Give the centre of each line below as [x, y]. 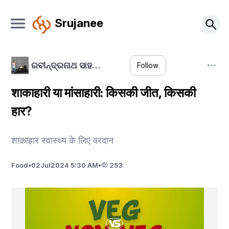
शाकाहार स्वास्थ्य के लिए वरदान [64, 140]
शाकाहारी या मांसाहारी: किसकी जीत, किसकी [104, 93]
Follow [148, 66]
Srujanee [79, 22]
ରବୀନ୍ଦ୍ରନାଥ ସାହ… [65, 65]
